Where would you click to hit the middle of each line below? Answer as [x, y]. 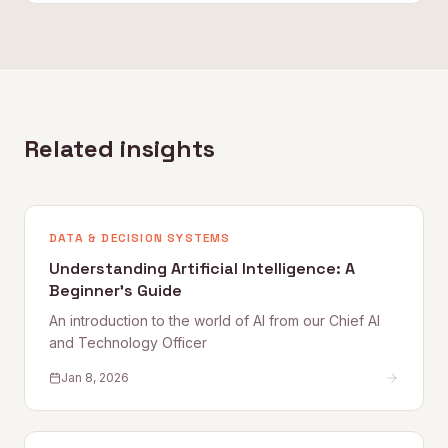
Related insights [119, 148]
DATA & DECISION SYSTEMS [140, 238]
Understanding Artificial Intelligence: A [202, 268]
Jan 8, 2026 [95, 377]
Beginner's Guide [115, 290]
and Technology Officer [128, 342]
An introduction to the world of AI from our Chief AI [214, 320]
